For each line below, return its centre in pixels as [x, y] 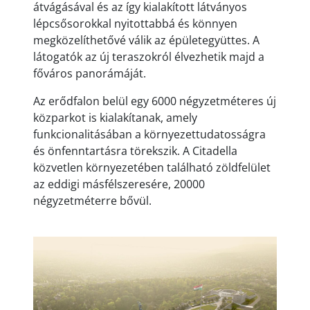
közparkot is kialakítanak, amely [115, 118]
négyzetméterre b [80, 201]
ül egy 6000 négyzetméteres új [197, 101]
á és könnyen [203, 24]
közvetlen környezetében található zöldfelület [152, 167]
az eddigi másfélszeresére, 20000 [119, 184]
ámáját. [127, 73]
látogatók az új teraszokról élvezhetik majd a [149, 57]
